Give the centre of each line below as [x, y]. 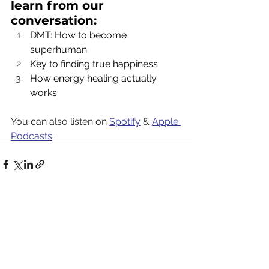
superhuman [59, 50]
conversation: [54, 21]
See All [178, 208]
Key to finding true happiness [94, 64]
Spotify [125, 122]
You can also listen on [60, 122]
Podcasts [32, 136]
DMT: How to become [80, 35]
